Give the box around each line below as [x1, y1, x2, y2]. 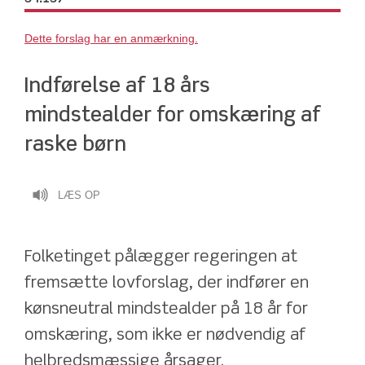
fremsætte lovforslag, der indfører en [24, 275, 309, 292]
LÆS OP [58, 189, 100, 202]
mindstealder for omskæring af [24, 106, 321, 126]
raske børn [24, 135, 126, 156]
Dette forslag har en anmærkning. [24, 32, 198, 45]
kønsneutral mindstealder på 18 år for [24, 301, 308, 319]
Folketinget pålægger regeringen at [24, 248, 297, 266]
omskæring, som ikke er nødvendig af [24, 327, 306, 345]
